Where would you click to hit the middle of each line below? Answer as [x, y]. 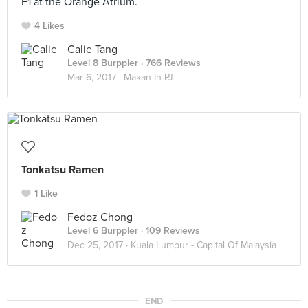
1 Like [46, 194]
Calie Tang [92, 49]
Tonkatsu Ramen [63, 170]
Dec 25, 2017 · [99, 245]
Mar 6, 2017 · [96, 77]
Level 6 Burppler [103, 231]
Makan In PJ [148, 77]
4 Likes [49, 26]
